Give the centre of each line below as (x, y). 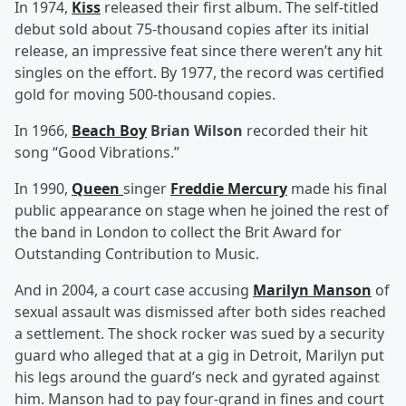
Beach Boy (109, 131)
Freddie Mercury (229, 189)
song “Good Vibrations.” (97, 153)
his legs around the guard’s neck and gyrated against (197, 377)
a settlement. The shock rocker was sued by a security (199, 334)
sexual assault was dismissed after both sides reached (200, 312)
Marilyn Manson (312, 290)
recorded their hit (307, 131)
